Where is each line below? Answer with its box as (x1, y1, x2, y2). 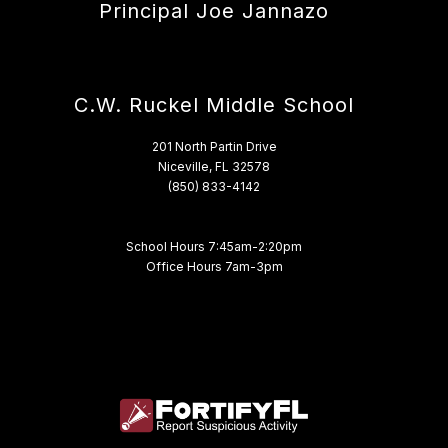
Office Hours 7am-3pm (145, 259, 283, 275)
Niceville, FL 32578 (158, 159, 270, 175)
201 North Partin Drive (151, 139, 277, 155)
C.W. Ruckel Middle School (74, 93, 354, 118)
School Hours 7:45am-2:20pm (126, 239, 302, 255)
